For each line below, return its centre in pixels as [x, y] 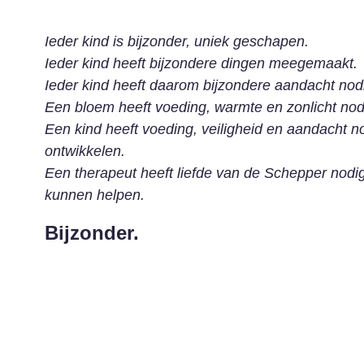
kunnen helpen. [95, 195]
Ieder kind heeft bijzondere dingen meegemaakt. [201, 64]
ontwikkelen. [85, 152]
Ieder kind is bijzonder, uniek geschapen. [177, 42]
